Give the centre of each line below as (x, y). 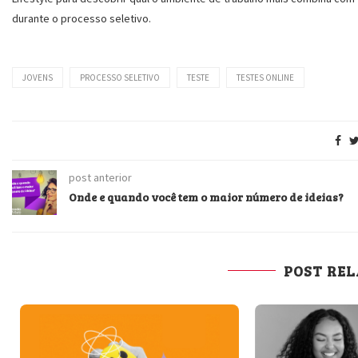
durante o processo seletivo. (82, 18)
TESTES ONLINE (265, 78)
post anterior (100, 177)
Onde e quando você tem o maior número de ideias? (206, 197)
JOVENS (38, 78)
